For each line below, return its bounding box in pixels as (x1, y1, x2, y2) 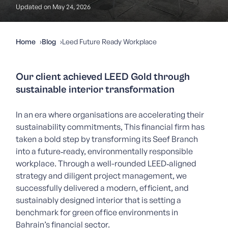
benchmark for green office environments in (16, 207, 179, 217)
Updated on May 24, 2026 (16, 3, 91, 11)
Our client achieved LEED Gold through (16, 71, 190, 83)
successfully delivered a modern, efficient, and (16, 183, 189, 193)
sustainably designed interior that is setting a (16, 195, 182, 205)
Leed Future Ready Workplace (62, 37, 157, 46)
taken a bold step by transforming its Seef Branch (16, 134, 198, 144)
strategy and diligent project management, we (16, 170, 187, 181)
